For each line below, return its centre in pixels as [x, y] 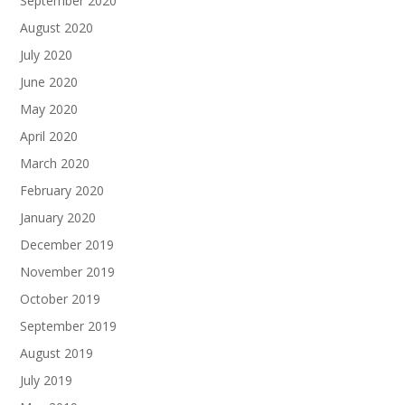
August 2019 [57, 353]
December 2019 [67, 244]
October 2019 [61, 298]
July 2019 [47, 380]
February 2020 [62, 190]
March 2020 [55, 163]
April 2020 [49, 136]
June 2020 [49, 81]
